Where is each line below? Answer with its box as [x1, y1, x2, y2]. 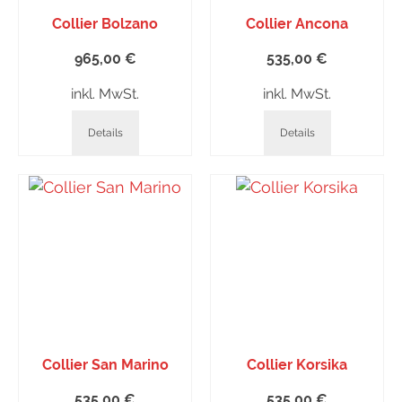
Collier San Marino [41, 356, 169, 373]
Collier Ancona [246, 15, 348, 32]
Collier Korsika [247, 356, 347, 373]
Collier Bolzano [52, 15, 158, 32]
